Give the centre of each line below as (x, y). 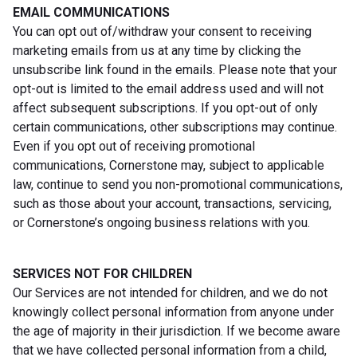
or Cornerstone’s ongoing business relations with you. (161, 222)
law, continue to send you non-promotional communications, (178, 184)
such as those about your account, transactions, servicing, (172, 203)
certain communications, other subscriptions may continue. (175, 127)
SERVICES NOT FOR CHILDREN (102, 273)
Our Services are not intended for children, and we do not (170, 292)
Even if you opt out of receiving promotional (134, 146)
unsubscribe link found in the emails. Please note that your (175, 69)
